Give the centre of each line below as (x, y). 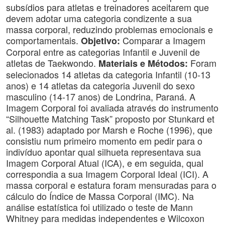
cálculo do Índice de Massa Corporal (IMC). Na (100, 196)
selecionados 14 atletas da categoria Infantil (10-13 (108, 74)
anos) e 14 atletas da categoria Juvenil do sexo (100, 85)
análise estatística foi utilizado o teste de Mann (99, 207)
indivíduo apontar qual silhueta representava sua (103, 152)
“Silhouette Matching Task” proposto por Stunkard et (110, 119)
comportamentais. (42, 40)
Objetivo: (100, 41)
